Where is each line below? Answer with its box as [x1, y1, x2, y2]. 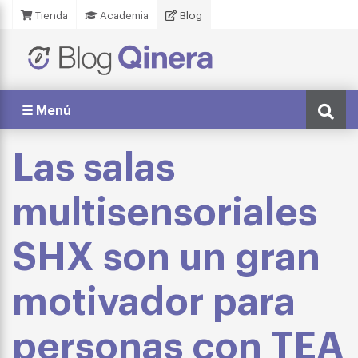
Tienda [33, 8, 68, 22]
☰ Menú [22, 101, 71, 118]
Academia [97, 8, 149, 22]
